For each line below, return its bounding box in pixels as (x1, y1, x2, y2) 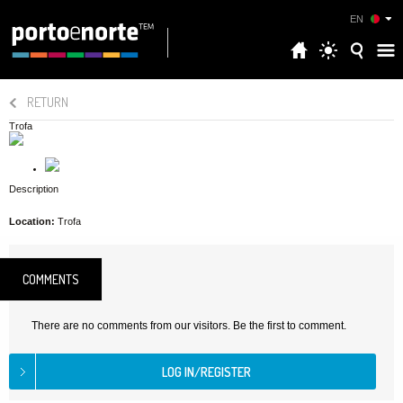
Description (9, 184, 58, 194)
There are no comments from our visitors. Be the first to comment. (31, 319, 346, 332)
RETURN (27, 94, 68, 111)
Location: (9, 216, 55, 227)
